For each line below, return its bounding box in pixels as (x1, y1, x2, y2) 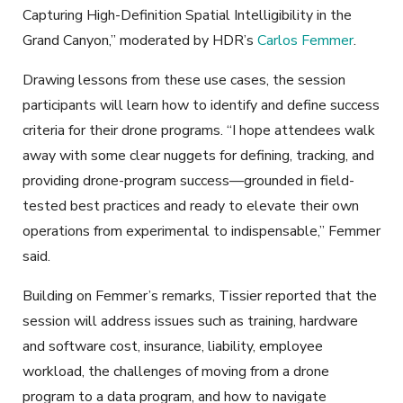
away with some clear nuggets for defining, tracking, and (22, 145, 374, 166)
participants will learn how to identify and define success (22, 94, 380, 115)
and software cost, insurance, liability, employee (22, 336, 323, 356)
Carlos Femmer (257, 30, 354, 50)
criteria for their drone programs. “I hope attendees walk (22, 120, 375, 140)
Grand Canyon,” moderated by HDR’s (22, 30, 257, 50)
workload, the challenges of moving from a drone (22, 361, 329, 381)
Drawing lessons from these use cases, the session (22, 69, 345, 90)
